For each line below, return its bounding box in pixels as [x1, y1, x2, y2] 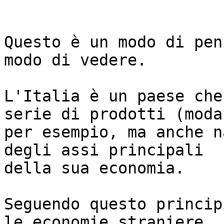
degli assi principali [4, 141, 203, 159]
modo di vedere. [4, 51, 146, 69]
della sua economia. [4, 159, 184, 177]
